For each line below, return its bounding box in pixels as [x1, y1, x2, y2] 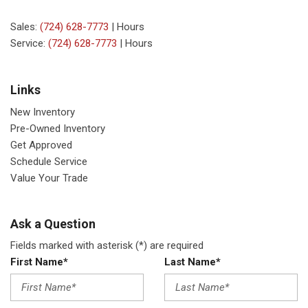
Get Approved [10, 139, 72, 151]
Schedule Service [10, 155, 87, 168]
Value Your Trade [10, 172, 88, 184]
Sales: [10, 21, 40, 33]
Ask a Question [10, 217, 96, 231]
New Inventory [10, 106, 75, 118]
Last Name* [164, 256, 221, 268]
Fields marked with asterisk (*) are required [10, 239, 203, 252]
